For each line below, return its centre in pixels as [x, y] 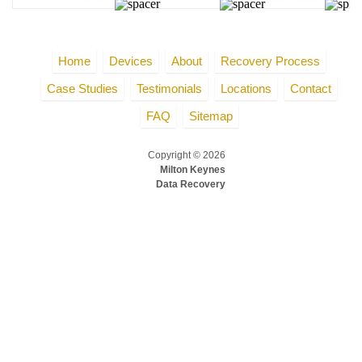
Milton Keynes [193, 170]
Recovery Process [270, 61]
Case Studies [82, 88]
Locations [246, 88]
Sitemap [210, 116]
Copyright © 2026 [187, 155]
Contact [311, 88]
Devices [131, 61]
